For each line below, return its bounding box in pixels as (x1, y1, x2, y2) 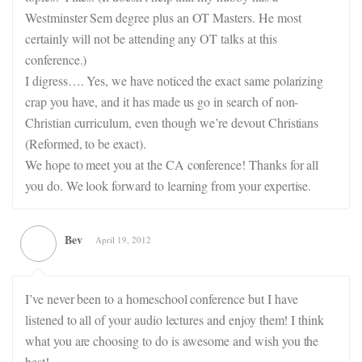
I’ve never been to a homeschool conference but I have (25, 290, 298, 307)
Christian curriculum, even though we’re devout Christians (25, 114, 319, 131)
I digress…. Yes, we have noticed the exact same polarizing (25, 72, 324, 89)
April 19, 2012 (95, 234, 151, 246)
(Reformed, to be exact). (25, 135, 146, 152)
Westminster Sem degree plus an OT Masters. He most (25, 9, 301, 26)
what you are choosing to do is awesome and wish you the (25, 332, 319, 349)
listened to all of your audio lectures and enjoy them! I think (25, 311, 325, 328)
